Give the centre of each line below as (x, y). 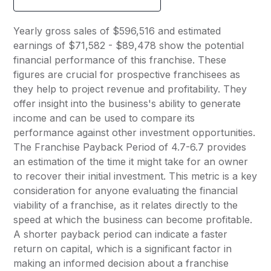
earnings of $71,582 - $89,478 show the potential (129, 46)
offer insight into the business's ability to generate (127, 104)
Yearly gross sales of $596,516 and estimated (117, 31)
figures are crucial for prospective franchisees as (127, 75)
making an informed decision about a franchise (121, 263)
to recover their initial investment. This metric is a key (135, 176)
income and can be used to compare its (104, 118)
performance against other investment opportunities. (135, 133)
